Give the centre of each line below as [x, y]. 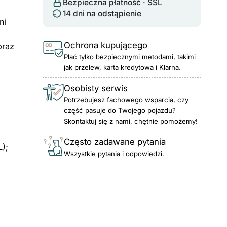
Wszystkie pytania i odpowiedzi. [114, 153]
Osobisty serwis [96, 88]
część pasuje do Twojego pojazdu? [120, 110]
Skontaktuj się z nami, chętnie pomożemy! [130, 121]
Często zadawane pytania [115, 142]
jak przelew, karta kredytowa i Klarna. [122, 67]
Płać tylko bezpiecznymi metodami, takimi [129, 56]
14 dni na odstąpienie [102, 14]
